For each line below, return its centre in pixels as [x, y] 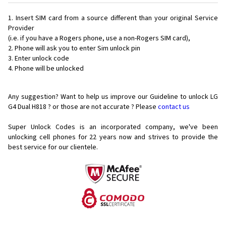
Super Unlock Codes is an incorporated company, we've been [113, 127]
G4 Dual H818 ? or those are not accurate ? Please [83, 107]
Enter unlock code [42, 59]
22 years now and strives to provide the [154, 137]
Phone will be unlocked [49, 69]
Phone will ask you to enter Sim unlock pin [77, 49]
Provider [21, 29]
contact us [174, 107]
